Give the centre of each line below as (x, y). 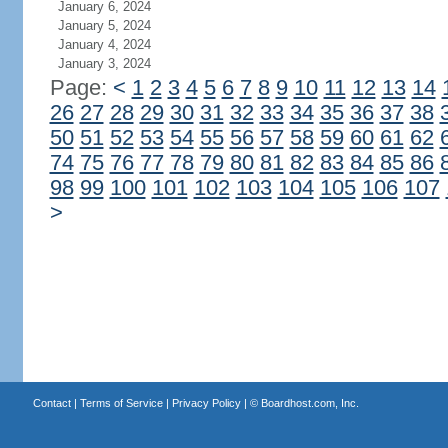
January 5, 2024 (104, 25)
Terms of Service (121, 403)
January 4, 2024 (104, 44)
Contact (51, 403)
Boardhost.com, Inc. (309, 403)
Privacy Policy (206, 403)
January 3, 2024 (104, 63)
